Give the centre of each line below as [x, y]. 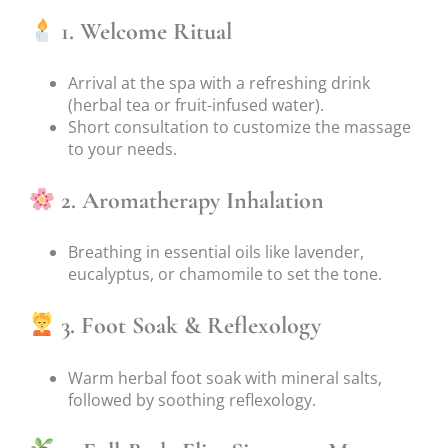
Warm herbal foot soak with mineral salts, [225, 377]
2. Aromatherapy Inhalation [190, 201]
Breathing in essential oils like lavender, [216, 252]
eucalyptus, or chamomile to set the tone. [225, 274]
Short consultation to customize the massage [239, 127]
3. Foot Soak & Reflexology [188, 326]
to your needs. [122, 149]
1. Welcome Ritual [144, 32]
